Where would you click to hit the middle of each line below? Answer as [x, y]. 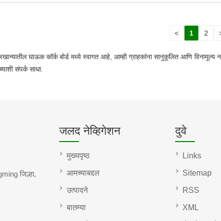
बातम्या [76, 207]
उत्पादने [77, 190]
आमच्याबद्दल [83, 173]
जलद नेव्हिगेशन [90, 130]
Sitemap [197, 173]
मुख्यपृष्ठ [78, 155]
